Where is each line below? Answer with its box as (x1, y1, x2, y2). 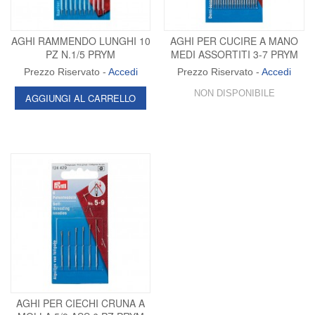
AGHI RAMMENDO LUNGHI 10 (11, 33, 150, 48)
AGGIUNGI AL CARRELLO (25, 91, 136, 105)
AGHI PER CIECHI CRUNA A (16, 296, 146, 311)
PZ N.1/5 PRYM (46, 46, 116, 61)
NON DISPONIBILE (193, 87, 275, 98)
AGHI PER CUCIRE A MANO (170, 33, 299, 48)
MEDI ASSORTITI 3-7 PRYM (170, 46, 298, 61)
